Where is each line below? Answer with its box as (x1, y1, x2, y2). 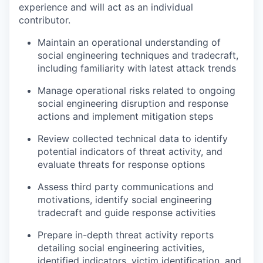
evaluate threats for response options (38, 159, 205, 170)
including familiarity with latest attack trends (38, 62, 236, 74)
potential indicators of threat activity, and (38, 146, 222, 157)
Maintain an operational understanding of (38, 36, 221, 48)
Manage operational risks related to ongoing (38, 85, 235, 96)
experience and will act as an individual (19, 1, 193, 13)
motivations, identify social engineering (38, 194, 212, 205)
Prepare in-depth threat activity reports (38, 229, 214, 241)
